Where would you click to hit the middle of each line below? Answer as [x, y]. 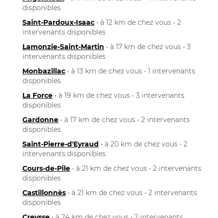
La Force [37, 95]
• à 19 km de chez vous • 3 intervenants [118, 95]
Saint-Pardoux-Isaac [58, 22]
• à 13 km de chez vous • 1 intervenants [130, 71]
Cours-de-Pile [46, 168]
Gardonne [40, 119]
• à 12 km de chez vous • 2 [138, 22]
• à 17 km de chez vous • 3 [147, 46]
